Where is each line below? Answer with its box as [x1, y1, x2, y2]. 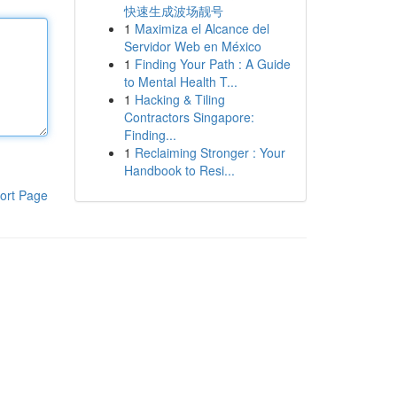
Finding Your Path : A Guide [134, 55, 291, 73]
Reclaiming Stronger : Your [134, 144, 285, 161]
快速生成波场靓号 [123, 2, 223, 19]
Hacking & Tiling [134, 90, 225, 108]
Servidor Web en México [123, 37, 261, 55]
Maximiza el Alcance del [134, 19, 269, 37]
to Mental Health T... [123, 73, 237, 90]
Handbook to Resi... [123, 161, 235, 179]
